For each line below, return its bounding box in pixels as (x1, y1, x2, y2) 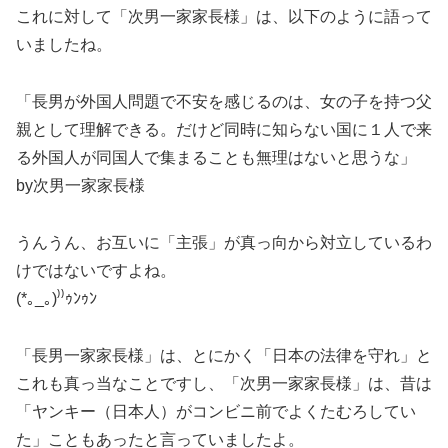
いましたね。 (16, 36, 112, 54)
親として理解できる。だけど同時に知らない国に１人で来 (16, 121, 432, 139)
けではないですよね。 (16, 261, 176, 279)
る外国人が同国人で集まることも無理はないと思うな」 (16, 149, 416, 167)
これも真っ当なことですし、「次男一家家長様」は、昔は (16, 374, 432, 392)
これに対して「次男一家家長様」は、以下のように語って (16, 8, 432, 26)
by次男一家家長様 (16, 177, 145, 195)
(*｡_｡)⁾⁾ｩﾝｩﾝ (16, 289, 97, 307)
